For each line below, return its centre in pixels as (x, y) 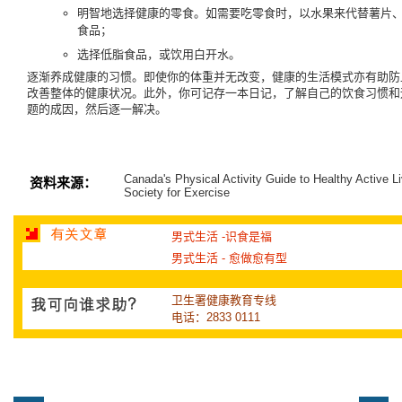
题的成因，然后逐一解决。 (97, 109)
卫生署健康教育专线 (224, 300)
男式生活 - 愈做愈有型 (229, 258)
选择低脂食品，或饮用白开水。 (158, 55)
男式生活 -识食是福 (222, 236)
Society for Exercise (177, 192)
